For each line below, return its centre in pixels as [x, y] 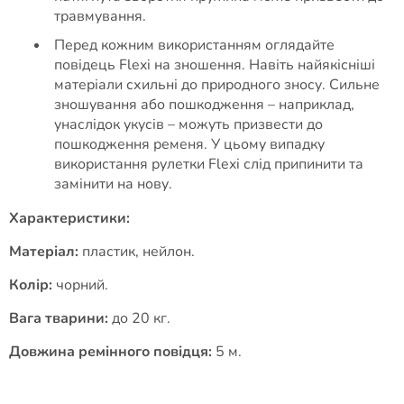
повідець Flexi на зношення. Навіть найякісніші [215, 65]
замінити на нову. [113, 184]
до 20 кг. [139, 318]
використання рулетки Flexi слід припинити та [209, 164]
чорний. [80, 285]
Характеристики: [69, 218]
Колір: [31, 285]
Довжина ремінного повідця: [110, 352]
